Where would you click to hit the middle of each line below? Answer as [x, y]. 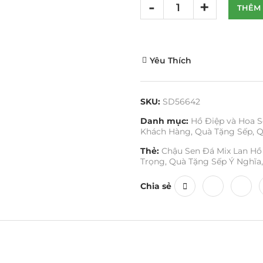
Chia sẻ [156, 186]
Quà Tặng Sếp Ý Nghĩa [215, 161]
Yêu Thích [170, 60]
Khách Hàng [165, 131]
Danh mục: [164, 121]
